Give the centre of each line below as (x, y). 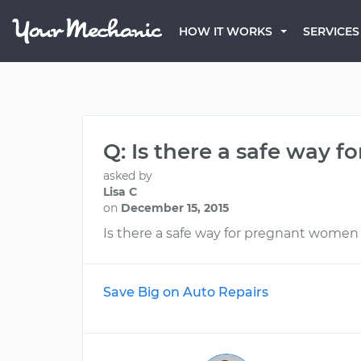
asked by (128, 176)
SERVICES (331, 31)
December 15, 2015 (175, 208)
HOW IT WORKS (226, 31)
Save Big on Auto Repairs (186, 292)
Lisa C (120, 192)
